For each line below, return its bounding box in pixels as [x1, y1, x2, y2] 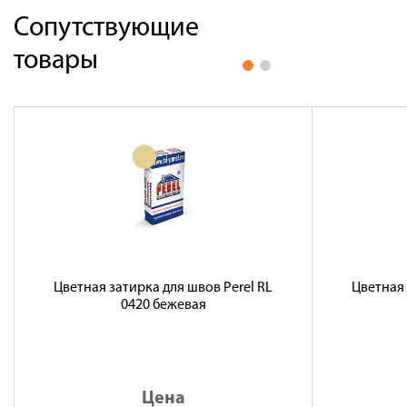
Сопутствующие [14, 15, 199, 43]
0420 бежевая [120, 298, 206, 313]
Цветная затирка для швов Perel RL [54, 281, 273, 295]
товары [14, 47, 98, 75]
